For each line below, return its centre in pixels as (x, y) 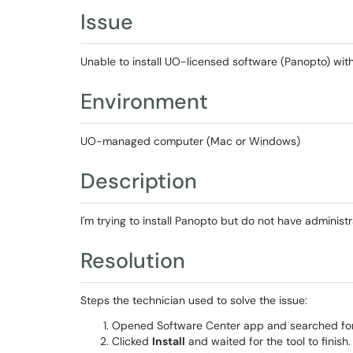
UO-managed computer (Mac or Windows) (190, 141)
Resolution (133, 260)
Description (139, 181)
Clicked (132, 341)
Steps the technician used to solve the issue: (194, 300)
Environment (144, 101)
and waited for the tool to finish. (268, 341)
